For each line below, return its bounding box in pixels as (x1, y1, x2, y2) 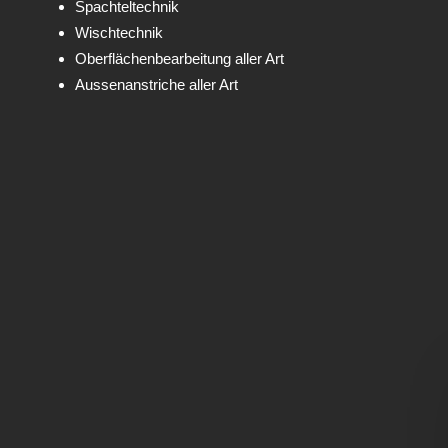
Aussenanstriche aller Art (75, 76, 238, 94)
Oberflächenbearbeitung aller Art (75, 50, 284, 68)
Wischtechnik (75, 24, 163, 42)
